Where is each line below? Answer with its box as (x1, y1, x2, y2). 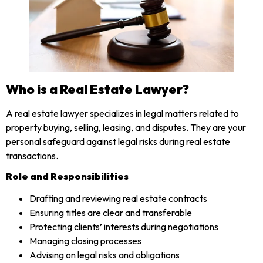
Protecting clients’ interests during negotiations (29, 220, 218, 232)
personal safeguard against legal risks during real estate (6, 135, 230, 147)
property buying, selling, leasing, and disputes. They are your (6, 121, 246, 133)
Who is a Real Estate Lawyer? (6, 80, 189, 97)
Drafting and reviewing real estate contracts (29, 192, 207, 204)
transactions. (6, 149, 58, 161)
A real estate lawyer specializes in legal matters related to (6, 107, 239, 119)
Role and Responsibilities (6, 170, 129, 182)
